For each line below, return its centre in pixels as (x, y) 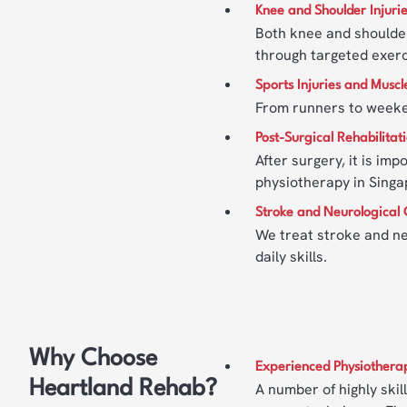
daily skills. (292, 257)
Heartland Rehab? (123, 389)
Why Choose (93, 359)
